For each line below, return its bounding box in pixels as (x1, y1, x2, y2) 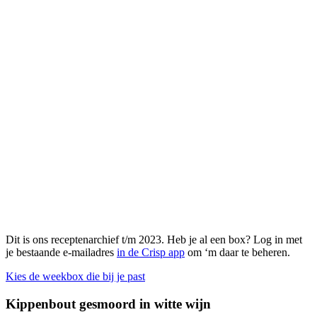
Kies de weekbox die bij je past (6, 270, 145, 283)
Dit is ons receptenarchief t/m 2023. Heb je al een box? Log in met (6, 234, 302, 246)
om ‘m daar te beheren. (185, 246, 290, 259)
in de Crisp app (117, 246, 185, 259)
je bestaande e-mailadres (6, 246, 117, 259)
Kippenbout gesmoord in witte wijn (6, 296, 211, 312)
